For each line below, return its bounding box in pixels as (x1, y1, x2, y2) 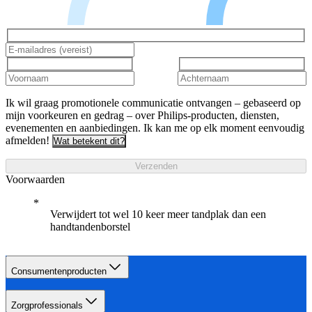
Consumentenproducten (11, 265, 107, 276)
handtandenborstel (50, 220, 130, 233)
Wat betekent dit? (54, 135, 125, 146)
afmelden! (6, 134, 49, 146)
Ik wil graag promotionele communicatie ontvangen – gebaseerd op (6, 96, 301, 109)
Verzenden (134, 160, 178, 171)
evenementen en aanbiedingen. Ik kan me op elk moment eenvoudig (6, 121, 304, 134)
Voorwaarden (6, 173, 65, 185)
